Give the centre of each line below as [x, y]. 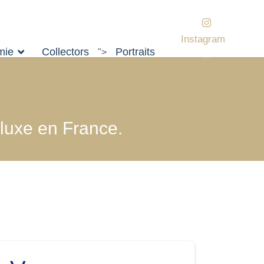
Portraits [135, 52]
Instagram [203, 39]
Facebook [203, 78]
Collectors [65, 52]
